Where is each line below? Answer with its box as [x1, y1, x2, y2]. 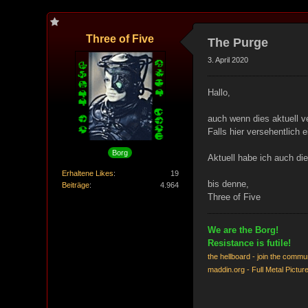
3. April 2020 [207, 56, 248, 64]
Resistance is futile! [207, 238, 291, 248]
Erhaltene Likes [61, 168, 113, 177]
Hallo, [207, 87, 230, 98]
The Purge [207, 36, 268, 49]
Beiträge [61, 180, 89, 189]
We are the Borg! [207, 225, 278, 235]
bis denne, [207, 179, 249, 189]
